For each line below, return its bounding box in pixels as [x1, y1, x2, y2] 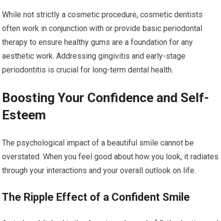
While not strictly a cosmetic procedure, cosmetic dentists [2, 10, 203, 19]
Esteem [2, 108, 46, 122]
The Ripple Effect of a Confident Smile [2, 191, 190, 203]
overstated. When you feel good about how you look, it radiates [2, 152, 219, 161]
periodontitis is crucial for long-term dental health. [2, 65, 174, 74]
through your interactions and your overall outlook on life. [2, 166, 196, 175]
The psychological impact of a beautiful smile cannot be [2, 138, 194, 147]
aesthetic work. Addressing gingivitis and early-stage [2, 51, 186, 61]
